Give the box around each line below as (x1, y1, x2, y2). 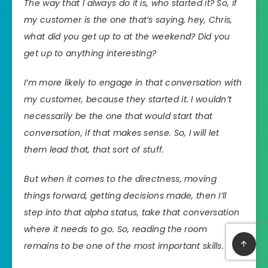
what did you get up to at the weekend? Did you (24, 31, 230, 43)
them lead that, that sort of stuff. (24, 143, 165, 156)
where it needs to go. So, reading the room (24, 223, 208, 235)
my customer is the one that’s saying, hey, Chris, (24, 14, 233, 26)
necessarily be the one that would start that (24, 109, 213, 122)
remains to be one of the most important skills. (24, 239, 224, 252)
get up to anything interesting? (24, 47, 157, 60)
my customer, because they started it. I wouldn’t (24, 93, 232, 105)
